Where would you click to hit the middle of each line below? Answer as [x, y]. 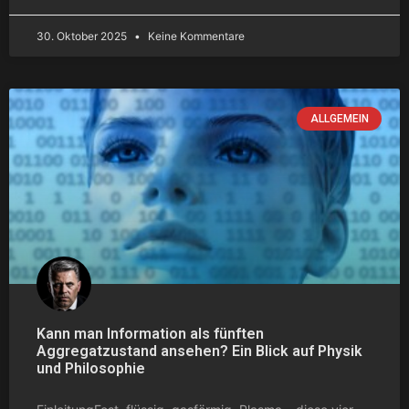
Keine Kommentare [195, 36]
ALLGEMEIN [339, 118]
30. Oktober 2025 [83, 36]
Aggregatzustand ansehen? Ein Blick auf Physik [199, 351]
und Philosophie [91, 368]
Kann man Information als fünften [150, 333]
